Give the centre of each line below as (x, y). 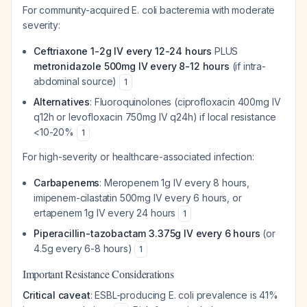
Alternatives (62, 102)
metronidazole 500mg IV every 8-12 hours (132, 66)
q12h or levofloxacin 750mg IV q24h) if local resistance (155, 117)
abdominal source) (77, 81)
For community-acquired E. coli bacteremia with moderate (149, 10)
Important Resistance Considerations (98, 274)
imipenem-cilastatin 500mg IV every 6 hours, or (138, 198)
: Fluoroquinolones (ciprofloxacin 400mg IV (185, 102)
